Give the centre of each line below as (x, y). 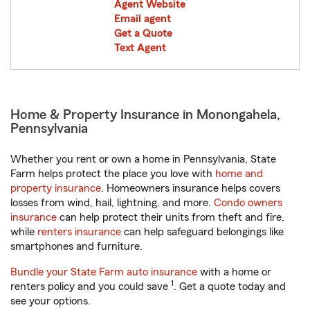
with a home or (234, 272)
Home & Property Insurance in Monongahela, (145, 115)
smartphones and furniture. (76, 246)
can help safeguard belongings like (202, 232)
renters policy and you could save (91, 286)
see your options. (51, 301)
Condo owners (248, 203)
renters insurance (79, 232)
